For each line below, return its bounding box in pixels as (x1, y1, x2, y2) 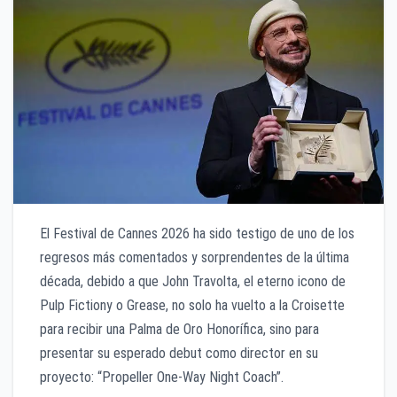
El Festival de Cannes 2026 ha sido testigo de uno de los (40, 224, 354, 242)
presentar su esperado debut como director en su (40, 344, 318, 362)
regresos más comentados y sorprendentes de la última (40, 248, 349, 266)
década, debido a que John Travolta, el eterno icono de (40, 272, 346, 290)
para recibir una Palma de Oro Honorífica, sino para (40, 320, 319, 338)
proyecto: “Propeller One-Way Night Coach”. (40, 368, 284, 385)
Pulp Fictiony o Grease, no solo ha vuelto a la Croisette (40, 296, 345, 314)
